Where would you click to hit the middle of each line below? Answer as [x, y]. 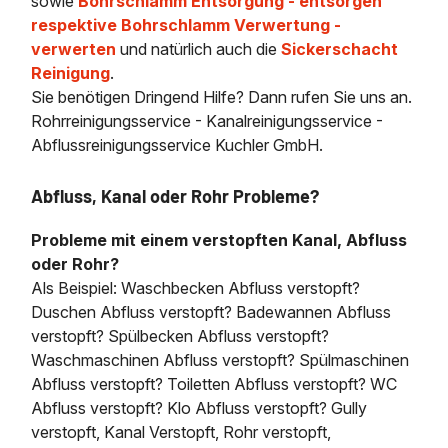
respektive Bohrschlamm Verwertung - [186, 25]
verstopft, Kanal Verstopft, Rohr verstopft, [181, 431]
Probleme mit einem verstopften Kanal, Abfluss [219, 239]
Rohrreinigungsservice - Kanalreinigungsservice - [207, 121]
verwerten [74, 49]
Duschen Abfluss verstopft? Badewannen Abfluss [211, 311]
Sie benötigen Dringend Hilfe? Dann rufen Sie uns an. [222, 97]
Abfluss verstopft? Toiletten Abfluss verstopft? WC [214, 383]
